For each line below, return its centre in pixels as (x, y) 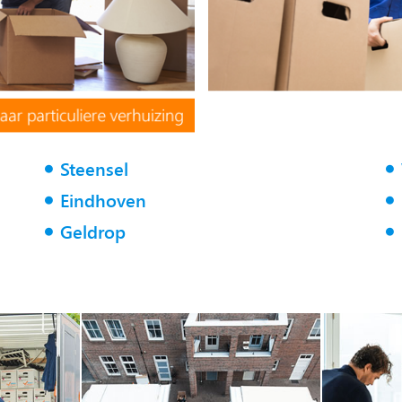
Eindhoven (103, 201)
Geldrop (92, 232)
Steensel (94, 170)
